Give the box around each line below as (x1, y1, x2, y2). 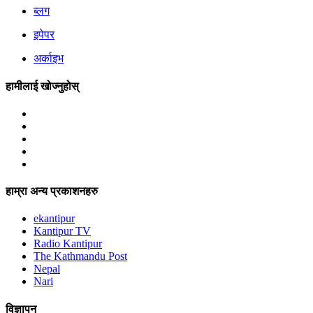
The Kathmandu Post (34, 250, 127, 263)
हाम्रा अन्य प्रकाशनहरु (6, 185, 98, 198)
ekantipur (34, 212, 75, 225)
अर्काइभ (34, 52, 64, 65)
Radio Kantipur (34, 238, 102, 250)
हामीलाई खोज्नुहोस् (6, 80, 79, 92)
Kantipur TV (34, 225, 91, 238)
